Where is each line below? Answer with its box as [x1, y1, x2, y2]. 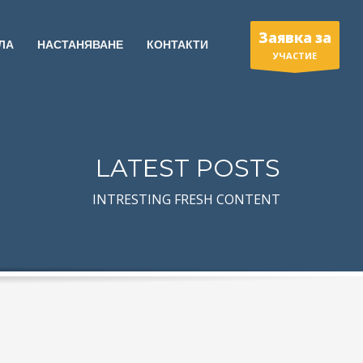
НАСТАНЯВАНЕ [36, 38, 123, 51]
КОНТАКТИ [146, 38, 208, 51]
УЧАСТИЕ [272, 49, 317, 62]
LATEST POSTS [96, 153, 280, 183]
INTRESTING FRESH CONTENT [92, 190, 280, 208]
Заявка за [258, 28, 331, 47]
